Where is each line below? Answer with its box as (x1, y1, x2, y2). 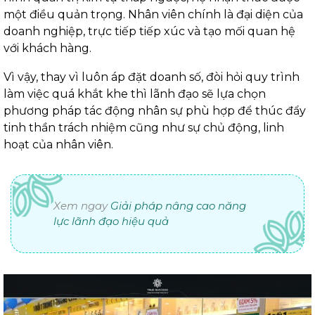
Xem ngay (53, 198, 110, 212)
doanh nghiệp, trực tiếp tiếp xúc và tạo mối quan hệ (4, 24, 295, 38)
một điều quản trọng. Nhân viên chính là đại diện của (4, 7, 303, 21)
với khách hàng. (4, 41, 94, 55)
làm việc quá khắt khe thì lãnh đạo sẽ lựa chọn (4, 86, 266, 101)
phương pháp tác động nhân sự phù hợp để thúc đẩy (4, 103, 306, 117)
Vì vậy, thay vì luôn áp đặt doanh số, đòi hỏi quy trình (4, 70, 300, 84)
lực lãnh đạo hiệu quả (53, 214, 169, 228)
